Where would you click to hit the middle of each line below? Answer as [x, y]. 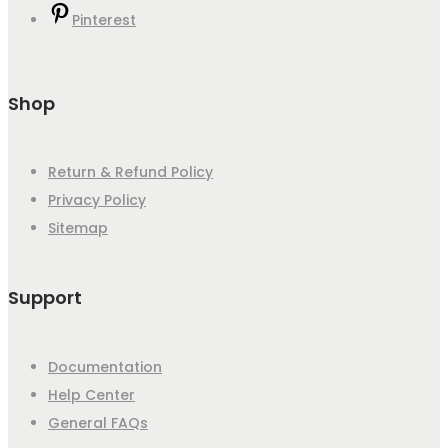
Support [45, 298]
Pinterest [104, 19]
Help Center [91, 395]
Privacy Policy [97, 200]
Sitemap [78, 228]
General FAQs [98, 423]
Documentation [105, 367]
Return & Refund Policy [130, 172]
